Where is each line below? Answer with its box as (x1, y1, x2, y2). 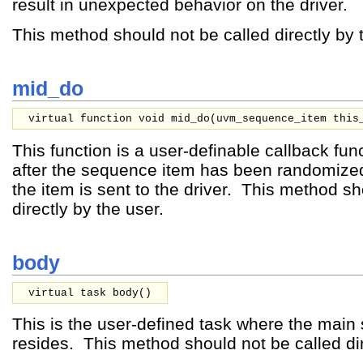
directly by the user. (12, 199, 164, 218)
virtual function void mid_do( (28, 113, 216, 126)
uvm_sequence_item (216, 113, 333, 126)
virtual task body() (28, 286, 152, 299)
